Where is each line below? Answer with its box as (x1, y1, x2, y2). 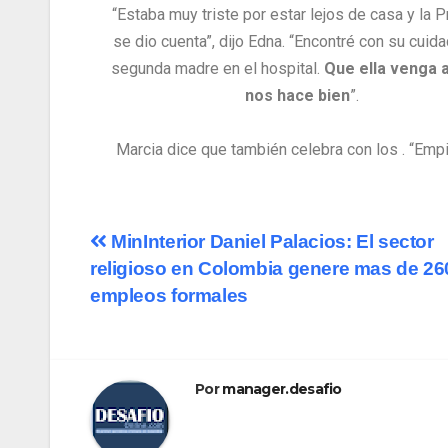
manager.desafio (222, 380, 342, 399)
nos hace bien (245, 86, 351, 106)
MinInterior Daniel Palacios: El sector (106, 231, 434, 253)
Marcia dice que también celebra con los (116, 140, 403, 160)
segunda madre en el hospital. (111, 59, 321, 79)
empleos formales (90, 285, 248, 307)
